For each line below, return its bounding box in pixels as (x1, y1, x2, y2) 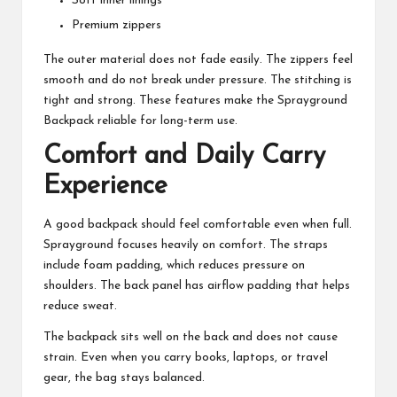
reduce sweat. (43, 300, 117, 313)
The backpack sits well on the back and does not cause (43, 331, 338, 344)
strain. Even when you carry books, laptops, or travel (43, 352, 328, 364)
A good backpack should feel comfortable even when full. (43, 219, 352, 231)
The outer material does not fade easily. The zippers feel (43, 54, 353, 66)
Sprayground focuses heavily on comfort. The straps (43, 239, 328, 252)
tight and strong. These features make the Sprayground (43, 95, 347, 106)
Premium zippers (72, 19, 161, 31)
